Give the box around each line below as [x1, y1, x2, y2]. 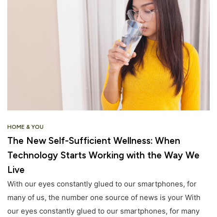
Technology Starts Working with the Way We [7, 149, 200, 161]
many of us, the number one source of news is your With [7, 192, 201, 202]
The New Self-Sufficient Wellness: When [7, 135, 180, 146]
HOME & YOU [7, 123, 44, 130]
